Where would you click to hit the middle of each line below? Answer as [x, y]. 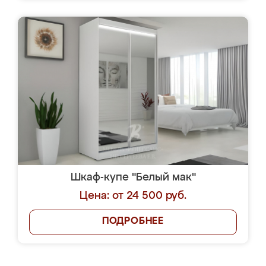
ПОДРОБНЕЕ [133, 221]
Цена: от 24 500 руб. [133, 196]
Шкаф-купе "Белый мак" [133, 178]
